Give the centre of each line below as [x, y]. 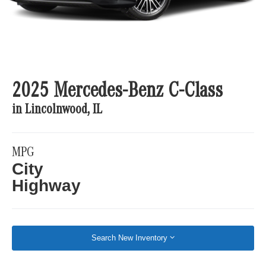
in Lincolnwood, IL [57, 111]
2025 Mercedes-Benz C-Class [118, 93]
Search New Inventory [129, 238]
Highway [47, 186]
